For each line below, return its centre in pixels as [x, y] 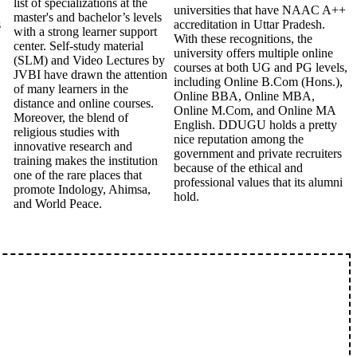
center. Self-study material [78, 46]
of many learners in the [71, 89]
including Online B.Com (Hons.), [258, 82]
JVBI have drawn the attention [90, 75]
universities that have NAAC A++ [260, 10]
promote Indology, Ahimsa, [82, 189]
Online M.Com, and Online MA [255, 110]
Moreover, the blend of [71, 118]
